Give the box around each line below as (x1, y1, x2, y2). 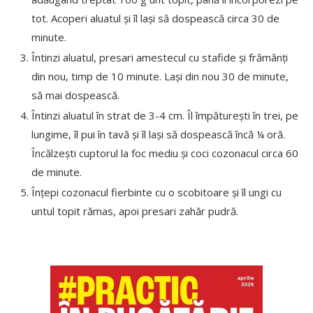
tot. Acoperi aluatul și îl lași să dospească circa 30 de (31, 10, 279, 25)
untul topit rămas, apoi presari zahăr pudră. (31, 203, 238, 218)
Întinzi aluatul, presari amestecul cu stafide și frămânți (31, 50, 288, 64)
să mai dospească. (31, 87, 119, 102)
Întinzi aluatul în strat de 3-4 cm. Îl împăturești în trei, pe (31, 108, 298, 122)
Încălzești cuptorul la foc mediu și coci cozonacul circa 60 (31, 145, 298, 160)
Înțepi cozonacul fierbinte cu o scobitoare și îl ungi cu (31, 184, 282, 199)
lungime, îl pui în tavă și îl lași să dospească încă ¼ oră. (31, 126, 285, 141)
